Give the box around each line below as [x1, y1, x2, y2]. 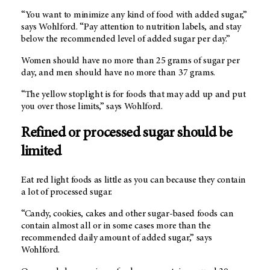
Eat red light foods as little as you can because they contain [21, 175, 246, 186]
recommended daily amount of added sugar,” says [21, 233, 212, 243]
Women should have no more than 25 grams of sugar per [21, 56, 240, 66]
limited [21, 145, 61, 160]
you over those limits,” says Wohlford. [21, 102, 163, 112]
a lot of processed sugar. [21, 187, 112, 198]
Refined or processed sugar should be [21, 127, 233, 142]
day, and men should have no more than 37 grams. [21, 68, 215, 78]
